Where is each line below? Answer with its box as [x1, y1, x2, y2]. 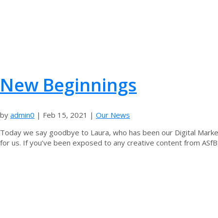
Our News [96, 109, 130, 120]
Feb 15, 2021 [43, 109, 88, 120]
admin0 [10, 109, 35, 120]
